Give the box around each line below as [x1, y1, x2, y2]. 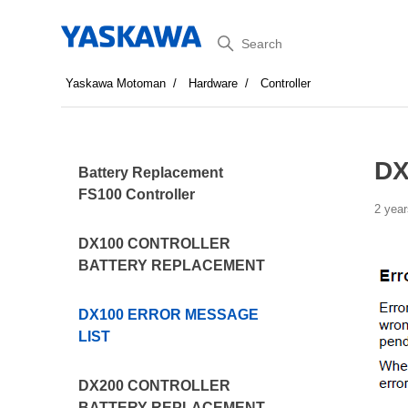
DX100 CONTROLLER [78, 236, 231, 251]
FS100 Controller [78, 187, 196, 202]
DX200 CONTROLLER [78, 378, 231, 393]
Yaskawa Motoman [66, 76, 167, 90]
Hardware [189, 76, 239, 90]
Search [203, 28, 267, 51]
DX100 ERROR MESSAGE [78, 307, 260, 322]
